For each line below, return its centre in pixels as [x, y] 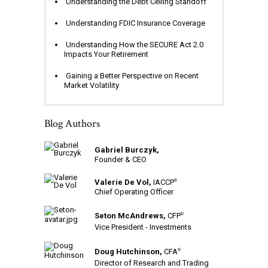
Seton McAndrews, [131, 215]
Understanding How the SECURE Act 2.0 [135, 44]
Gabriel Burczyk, [127, 150]
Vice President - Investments [143, 227]
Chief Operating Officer [134, 191]
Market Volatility [92, 85]
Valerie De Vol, [124, 182]
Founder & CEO [121, 159]
